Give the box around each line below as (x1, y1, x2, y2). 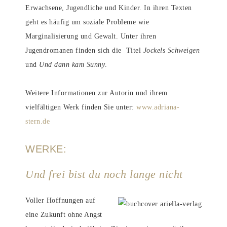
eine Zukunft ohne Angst (25, 211, 102, 218)
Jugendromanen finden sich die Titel (25, 47, 143, 54)
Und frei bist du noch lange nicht (25, 168, 183, 180)
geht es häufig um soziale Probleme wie (25, 18, 149, 26)
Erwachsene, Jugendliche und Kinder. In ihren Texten (25, 4, 192, 12)
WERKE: (25, 143, 66, 155)
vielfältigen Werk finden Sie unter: (25, 103, 136, 111)
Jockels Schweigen (143, 47, 200, 54)
